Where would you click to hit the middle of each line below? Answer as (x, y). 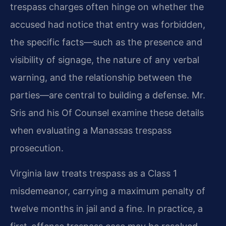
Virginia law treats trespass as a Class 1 (94, 173)
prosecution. (37, 148)
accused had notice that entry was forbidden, (108, 24)
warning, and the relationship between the (101, 77)
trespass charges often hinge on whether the (107, 7)
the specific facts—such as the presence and (106, 42)
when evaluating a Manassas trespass (91, 130)
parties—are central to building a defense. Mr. (108, 95)
